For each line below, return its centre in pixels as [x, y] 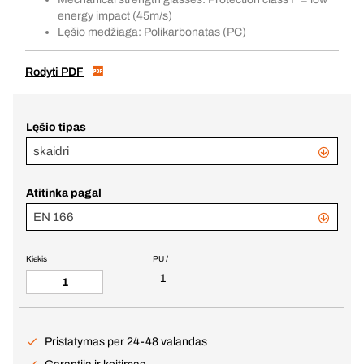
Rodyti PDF [54, 72]
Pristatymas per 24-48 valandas [126, 342]
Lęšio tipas [56, 127]
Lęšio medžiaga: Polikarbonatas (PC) [152, 32]
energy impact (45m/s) [115, 16]
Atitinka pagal [64, 193]
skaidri [51, 151]
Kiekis [37, 259]
